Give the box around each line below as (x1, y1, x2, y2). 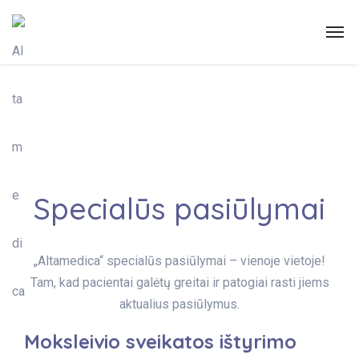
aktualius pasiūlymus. (119, 296, 240, 312)
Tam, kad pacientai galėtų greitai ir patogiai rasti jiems (30, 275, 329, 290)
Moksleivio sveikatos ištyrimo (24, 329, 296, 353)
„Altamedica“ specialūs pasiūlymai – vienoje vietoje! (34, 253, 325, 268)
